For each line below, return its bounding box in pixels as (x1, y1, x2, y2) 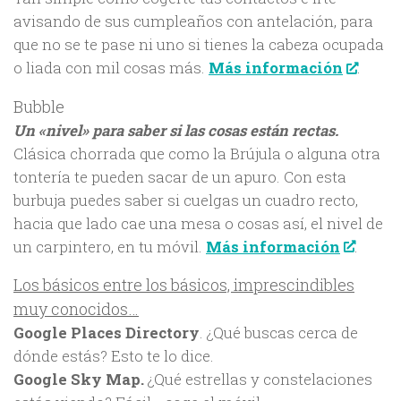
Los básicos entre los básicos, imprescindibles (13, 274, 354, 296)
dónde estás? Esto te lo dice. (13, 346, 214, 367)
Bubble (13, 95, 64, 117)
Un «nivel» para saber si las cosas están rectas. (13, 119, 338, 141)
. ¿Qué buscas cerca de (200, 322, 358, 344)
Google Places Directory (13, 322, 200, 344)
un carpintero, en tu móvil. (13, 235, 206, 257)
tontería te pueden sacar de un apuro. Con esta (13, 166, 346, 187)
